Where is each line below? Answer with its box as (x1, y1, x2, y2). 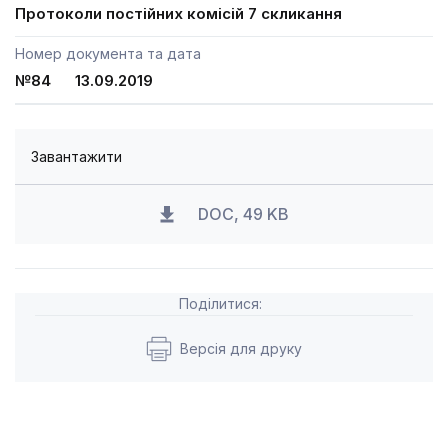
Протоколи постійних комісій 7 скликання (15, 4, 342, 23)
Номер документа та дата (15, 45, 201, 62)
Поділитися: (178, 295, 262, 312)
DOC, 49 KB (197, 204, 289, 224)
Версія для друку (180, 340, 302, 357)
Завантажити (31, 148, 122, 165)
